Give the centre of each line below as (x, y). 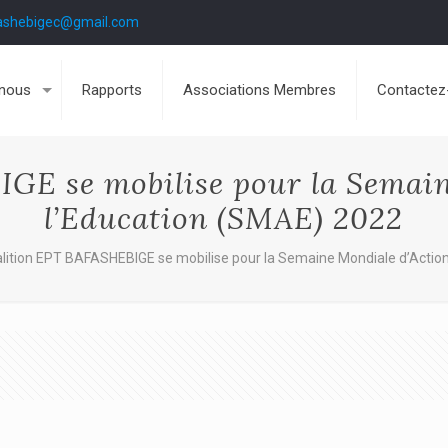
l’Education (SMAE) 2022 (224, 218)
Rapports (112, 90)
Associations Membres (260, 90)
